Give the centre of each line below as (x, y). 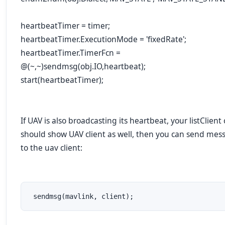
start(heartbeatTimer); (62, 80)
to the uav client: (51, 148)
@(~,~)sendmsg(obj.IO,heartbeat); (83, 66)
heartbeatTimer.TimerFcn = (71, 53)
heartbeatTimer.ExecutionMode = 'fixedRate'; (103, 39)
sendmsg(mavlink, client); (81, 196)
